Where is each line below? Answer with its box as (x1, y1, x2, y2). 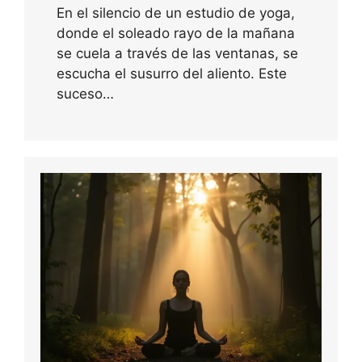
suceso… (57, 85, 114, 102)
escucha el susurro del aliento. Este (57, 65, 287, 82)
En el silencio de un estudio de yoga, (57, 4, 295, 21)
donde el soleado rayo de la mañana (57, 24, 295, 41)
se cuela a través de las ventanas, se (57, 44, 298, 61)
